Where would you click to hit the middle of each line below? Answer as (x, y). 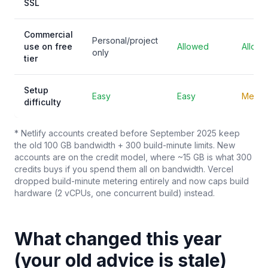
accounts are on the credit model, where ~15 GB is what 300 (133, 157)
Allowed (193, 46)
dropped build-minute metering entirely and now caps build (132, 181)
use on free (48, 46)
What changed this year (118, 239)
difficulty (42, 102)
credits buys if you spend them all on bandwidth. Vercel (124, 169)
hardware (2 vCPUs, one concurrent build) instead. (115, 193)
